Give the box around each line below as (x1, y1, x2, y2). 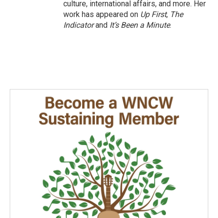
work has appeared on (63, 9, 140, 19)
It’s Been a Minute (109, 20, 170, 30)
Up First (140, 9, 166, 19)
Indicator (63, 20, 95, 30)
